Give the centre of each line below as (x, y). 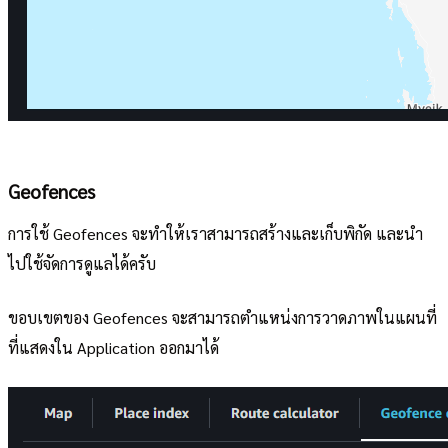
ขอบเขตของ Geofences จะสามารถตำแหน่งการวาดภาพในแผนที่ (222, 317)
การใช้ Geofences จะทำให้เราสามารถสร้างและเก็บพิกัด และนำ (215, 233)
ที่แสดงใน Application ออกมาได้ (113, 347)
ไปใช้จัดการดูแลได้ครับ (82, 263)
